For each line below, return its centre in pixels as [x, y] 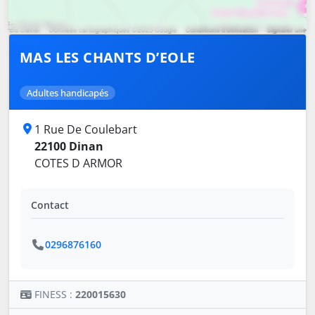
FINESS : [55, 295]
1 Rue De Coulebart [86, 130]
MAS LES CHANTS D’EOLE [108, 58]
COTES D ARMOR [78, 163]
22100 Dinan [69, 147]
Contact [50, 205]
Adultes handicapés [67, 93]
